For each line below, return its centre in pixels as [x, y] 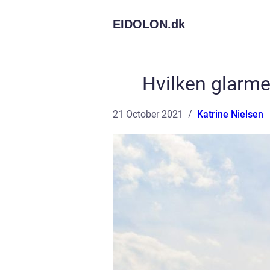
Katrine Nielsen [230, 114]
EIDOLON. [142, 24]
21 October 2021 [148, 114]
